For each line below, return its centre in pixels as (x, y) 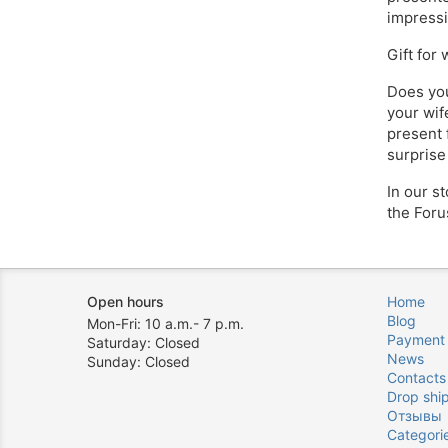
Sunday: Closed (138, 361)
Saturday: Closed (143, 342)
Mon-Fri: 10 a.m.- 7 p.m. (165, 323)
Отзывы (414, 415)
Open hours (125, 301)
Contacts (416, 377)
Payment (416, 339)
